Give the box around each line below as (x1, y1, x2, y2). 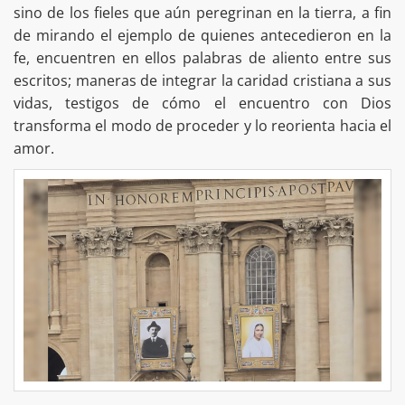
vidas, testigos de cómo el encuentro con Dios (14, 92, 391, 113)
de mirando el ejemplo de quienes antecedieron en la (14, 24, 391, 45)
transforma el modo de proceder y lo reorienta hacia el (14, 115, 391, 136)
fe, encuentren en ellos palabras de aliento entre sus (14, 47, 391, 68)
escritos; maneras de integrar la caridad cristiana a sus (14, 70, 391, 90)
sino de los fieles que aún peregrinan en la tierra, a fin (14, 2, 391, 23)
